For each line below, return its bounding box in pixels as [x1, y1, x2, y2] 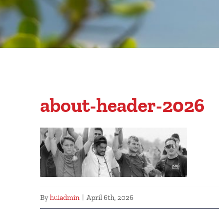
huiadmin [50, 193, 80, 202]
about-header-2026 [40, 93, 204, 117]
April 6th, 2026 [87, 193, 133, 202]
